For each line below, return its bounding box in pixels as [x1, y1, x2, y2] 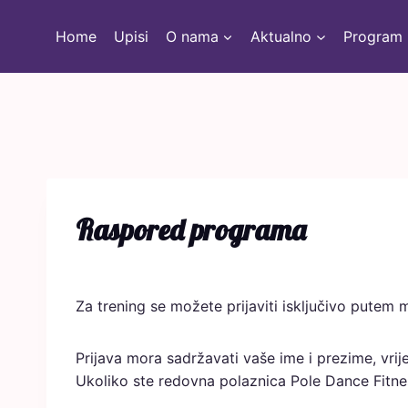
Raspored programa [76, 211, 306, 248]
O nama [165, 26, 219, 46]
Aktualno [250, 26, 312, 46]
